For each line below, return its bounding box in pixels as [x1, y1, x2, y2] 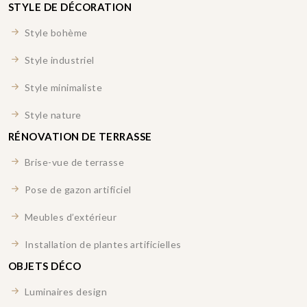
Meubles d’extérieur [22, 211, 117, 223]
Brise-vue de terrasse [22, 156, 125, 168]
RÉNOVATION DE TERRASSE [8, 130, 152, 143]
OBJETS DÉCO [8, 260, 82, 272]
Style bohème [22, 27, 88, 38]
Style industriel [22, 54, 95, 66]
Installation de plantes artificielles [22, 238, 182, 250]
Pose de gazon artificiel [22, 184, 132, 195]
